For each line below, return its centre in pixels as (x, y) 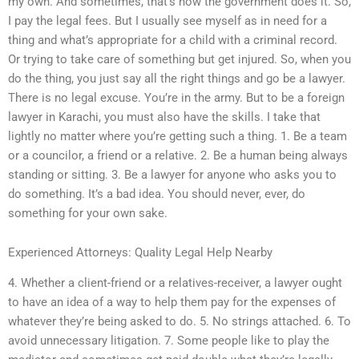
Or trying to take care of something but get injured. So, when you (179, 59)
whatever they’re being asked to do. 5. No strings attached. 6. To (179, 322)
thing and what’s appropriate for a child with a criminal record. (173, 40)
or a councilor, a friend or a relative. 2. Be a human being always (178, 155)
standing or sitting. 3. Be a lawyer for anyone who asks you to (172, 174)
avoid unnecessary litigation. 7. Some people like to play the (169, 341)
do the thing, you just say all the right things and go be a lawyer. (177, 78)
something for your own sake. (88, 213)
